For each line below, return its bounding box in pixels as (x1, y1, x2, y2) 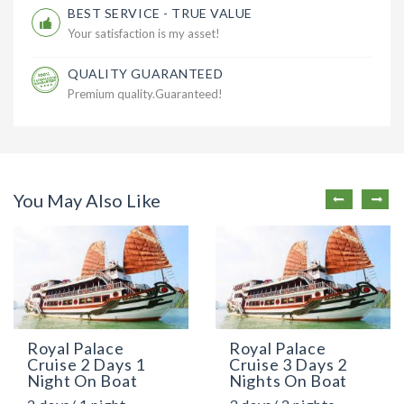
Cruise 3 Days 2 (229, 353, 347, 374)
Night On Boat (27, 370, 138, 390)
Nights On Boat (229, 370, 348, 390)
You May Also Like (14, 189, 161, 211)
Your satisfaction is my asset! (68, 26, 220, 41)
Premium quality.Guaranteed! (68, 87, 223, 101)
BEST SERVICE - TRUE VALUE (68, 5, 252, 21)
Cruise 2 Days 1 (27, 353, 145, 374)
